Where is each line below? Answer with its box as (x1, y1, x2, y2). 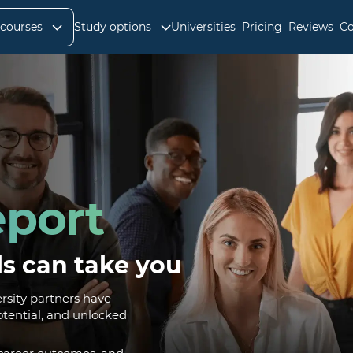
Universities (171, 20, 236, 34)
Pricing (242, 20, 282, 34)
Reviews (288, 20, 333, 34)
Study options (74, 20, 151, 34)
